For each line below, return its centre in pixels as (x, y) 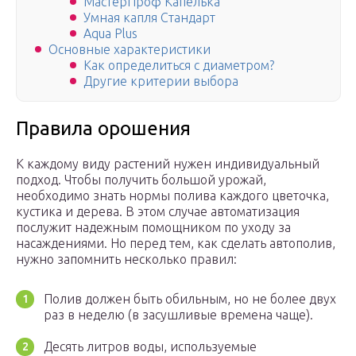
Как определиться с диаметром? (179, 66)
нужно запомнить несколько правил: (126, 259)
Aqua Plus (110, 34)
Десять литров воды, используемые (150, 347)
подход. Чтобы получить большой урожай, (141, 180)
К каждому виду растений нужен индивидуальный (168, 164)
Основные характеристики (130, 50)
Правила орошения (103, 129)
